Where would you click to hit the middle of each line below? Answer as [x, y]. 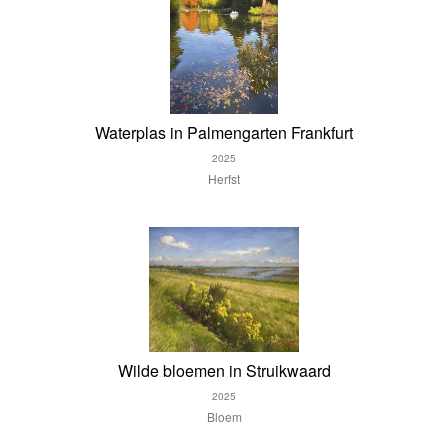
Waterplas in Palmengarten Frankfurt [224, 132]
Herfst [224, 178]
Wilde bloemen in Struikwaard [224, 371]
